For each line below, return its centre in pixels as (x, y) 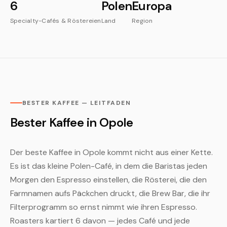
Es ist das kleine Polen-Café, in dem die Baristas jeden (109, 166)
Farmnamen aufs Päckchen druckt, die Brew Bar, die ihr (110, 193)
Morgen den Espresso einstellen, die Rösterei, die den (108, 180)
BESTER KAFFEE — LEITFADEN (77, 103)
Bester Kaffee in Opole (72, 122)
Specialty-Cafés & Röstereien (56, 21)
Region (142, 21)
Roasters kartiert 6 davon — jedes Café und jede (100, 221)
